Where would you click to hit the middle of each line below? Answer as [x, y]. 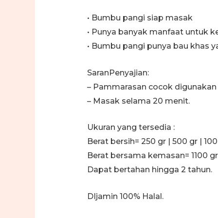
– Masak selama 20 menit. [138, 101]
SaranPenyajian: [118, 73]
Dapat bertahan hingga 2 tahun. [149, 170]
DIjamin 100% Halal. [125, 196]
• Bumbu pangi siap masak [140, 18]
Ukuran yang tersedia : [131, 127]
